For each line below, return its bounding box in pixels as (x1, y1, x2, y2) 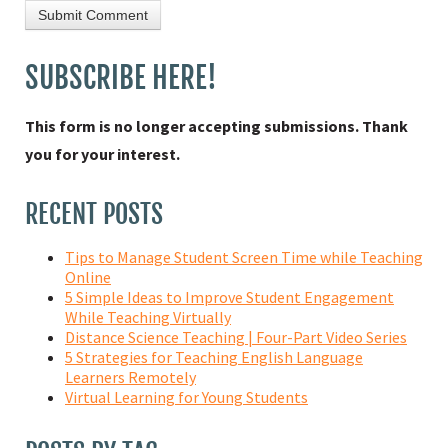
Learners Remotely (65, 366, 196, 387)
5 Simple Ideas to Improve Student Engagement (65, 286, 394, 307)
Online (65, 266, 111, 287)
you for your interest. (25, 143, 180, 164)
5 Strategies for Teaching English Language (65, 346, 363, 367)
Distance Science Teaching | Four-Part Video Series (65, 326, 407, 347)
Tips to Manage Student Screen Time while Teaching (65, 246, 423, 267)
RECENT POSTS (25, 197, 163, 230)
